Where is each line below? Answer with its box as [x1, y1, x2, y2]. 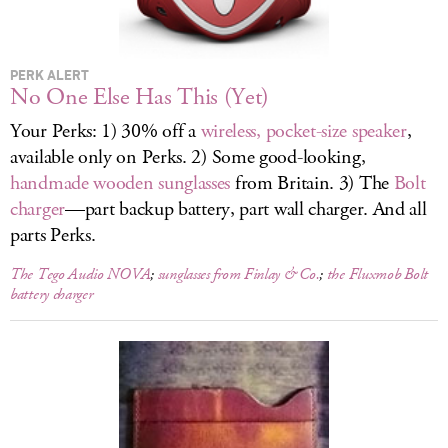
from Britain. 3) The [230, 170, 394, 197]
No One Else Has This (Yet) [10, 81, 270, 113]
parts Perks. [10, 222, 96, 249]
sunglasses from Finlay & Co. [157, 264, 320, 285]
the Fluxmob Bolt [326, 264, 428, 285]
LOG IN [198, 13, 250, 31]
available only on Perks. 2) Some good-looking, [10, 144, 366, 171]
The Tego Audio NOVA [10, 264, 151, 285]
